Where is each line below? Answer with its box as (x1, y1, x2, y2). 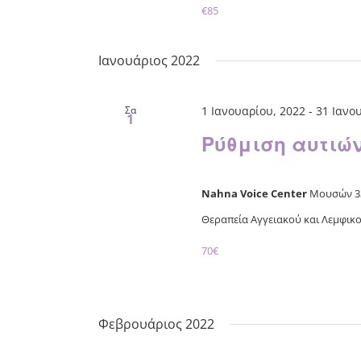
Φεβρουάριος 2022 (98, 315, 214, 334)
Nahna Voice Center (201, 185, 309, 201)
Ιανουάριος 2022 (98, 52, 200, 70)
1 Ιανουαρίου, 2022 (201, 103, 305, 119)
